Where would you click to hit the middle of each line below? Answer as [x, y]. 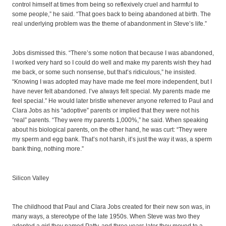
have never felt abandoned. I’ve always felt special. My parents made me [111, 91]
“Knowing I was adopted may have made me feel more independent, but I [112, 81]
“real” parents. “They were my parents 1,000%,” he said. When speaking [110, 120]
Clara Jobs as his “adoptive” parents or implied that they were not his [106, 110]
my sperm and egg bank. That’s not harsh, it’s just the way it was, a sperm [112, 139]
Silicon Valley [31, 178]
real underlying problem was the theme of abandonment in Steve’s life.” [109, 24]
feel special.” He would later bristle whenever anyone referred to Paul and [113, 101]
